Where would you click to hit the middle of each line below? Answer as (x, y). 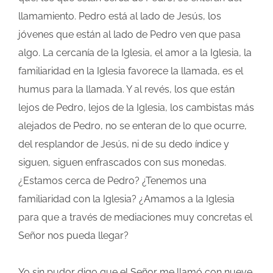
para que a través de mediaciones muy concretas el (135, 218)
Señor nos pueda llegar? (73, 236)
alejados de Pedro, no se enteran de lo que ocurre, (133, 126)
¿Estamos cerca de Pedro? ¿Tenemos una (112, 181)
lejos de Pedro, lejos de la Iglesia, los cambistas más (136, 108)
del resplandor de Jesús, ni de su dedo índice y (124, 144)
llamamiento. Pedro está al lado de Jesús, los (120, 16)
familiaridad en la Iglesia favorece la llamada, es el (131, 71)
